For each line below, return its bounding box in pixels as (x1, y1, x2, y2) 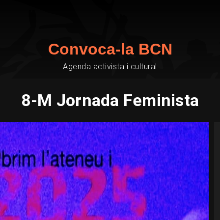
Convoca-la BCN (48, 40, 172, 58)
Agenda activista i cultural (63, 62, 157, 71)
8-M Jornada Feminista (21, 90, 199, 110)
